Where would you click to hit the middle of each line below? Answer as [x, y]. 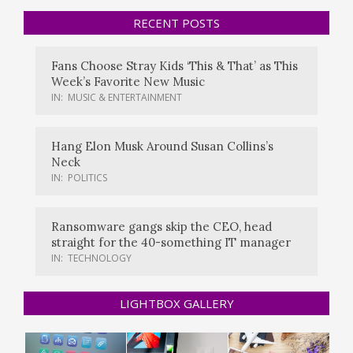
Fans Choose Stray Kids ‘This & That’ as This [175, 66]
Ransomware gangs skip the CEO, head [162, 227]
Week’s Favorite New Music [128, 82]
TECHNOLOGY [100, 258]
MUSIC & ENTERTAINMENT [125, 98]
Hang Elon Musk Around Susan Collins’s [162, 147]
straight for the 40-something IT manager [171, 243]
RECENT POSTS [176, 23]
